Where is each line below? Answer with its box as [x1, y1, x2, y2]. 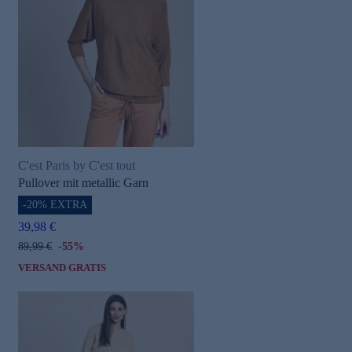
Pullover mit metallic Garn [18, 175, 148, 189]
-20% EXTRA [23, 198, 87, 211]
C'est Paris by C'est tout [18, 159, 135, 173]
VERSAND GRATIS [18, 261, 106, 273]
